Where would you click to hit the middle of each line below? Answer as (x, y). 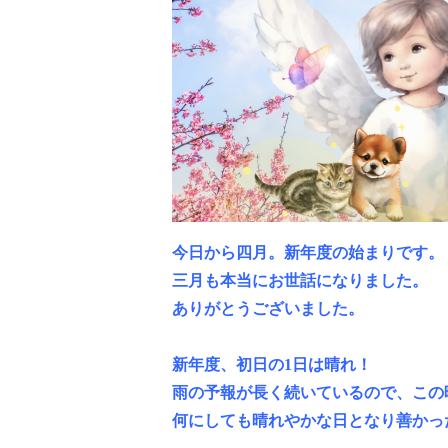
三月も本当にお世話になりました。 (300, 281)
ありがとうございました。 (268, 309)
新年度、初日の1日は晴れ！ (272, 365)
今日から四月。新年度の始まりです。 (308, 253)
